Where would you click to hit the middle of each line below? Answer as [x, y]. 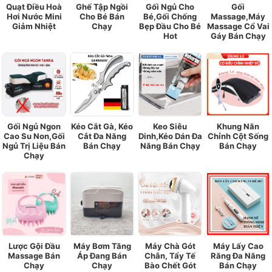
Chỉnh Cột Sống [238, 136]
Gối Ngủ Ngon [34, 127]
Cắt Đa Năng [102, 136]
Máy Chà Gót [170, 246]
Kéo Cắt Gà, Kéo [102, 127]
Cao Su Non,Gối [34, 136]
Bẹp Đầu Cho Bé [170, 26]
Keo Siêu [170, 127]
